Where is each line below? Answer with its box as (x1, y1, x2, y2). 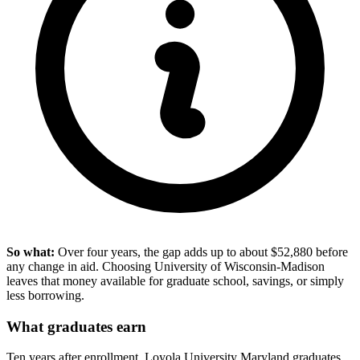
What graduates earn (6, 317, 146, 335)
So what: (6, 245, 55, 260)
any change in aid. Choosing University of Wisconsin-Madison (6, 260, 325, 274)
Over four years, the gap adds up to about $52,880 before (55, 245, 348, 260)
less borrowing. (6, 288, 84, 303)
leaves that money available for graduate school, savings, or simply (6, 274, 344, 288)
